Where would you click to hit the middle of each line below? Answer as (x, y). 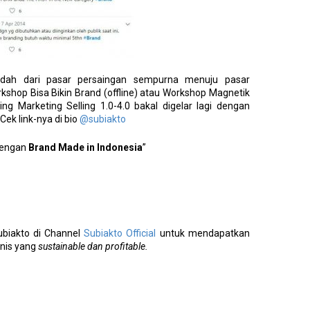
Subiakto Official (120, 234)
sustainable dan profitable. (93, 247)
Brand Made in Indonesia (86, 148)
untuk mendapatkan (203, 234)
